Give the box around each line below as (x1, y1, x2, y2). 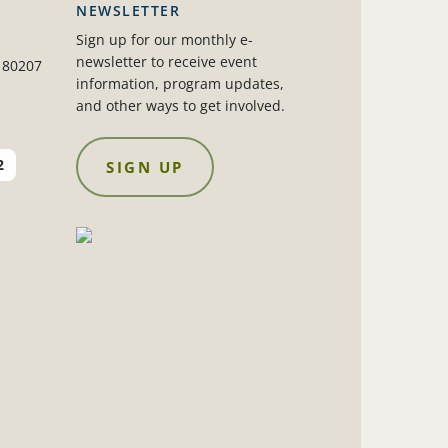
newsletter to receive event (76, 52, 258, 72)
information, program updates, (76, 74, 285, 94)
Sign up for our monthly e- (76, 30, 254, 50)
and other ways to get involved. (76, 96, 286, 116)
